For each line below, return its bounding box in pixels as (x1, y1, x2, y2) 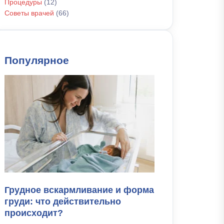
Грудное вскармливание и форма (4, 185, 154, 195)
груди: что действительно (4, 196, 121, 206)
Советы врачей (4, 9, 54, 17)
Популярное (4, 54, 69, 66)
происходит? (4, 208, 63, 218)
